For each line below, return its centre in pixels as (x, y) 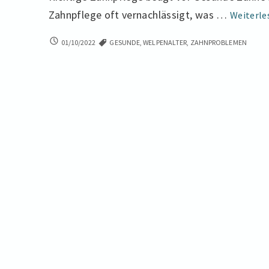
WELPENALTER (165, 43)
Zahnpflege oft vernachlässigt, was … (139, 15)
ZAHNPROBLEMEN (218, 43)
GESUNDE (125, 43)
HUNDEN (62, 65)
